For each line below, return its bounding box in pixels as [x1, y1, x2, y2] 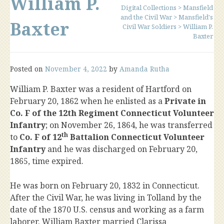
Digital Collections [121, 3, 176, 12]
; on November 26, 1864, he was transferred [45, 119, 212, 130]
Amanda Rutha [119, 64, 169, 73]
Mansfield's [178, 12, 213, 21]
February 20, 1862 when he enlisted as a [10, 95, 164, 106]
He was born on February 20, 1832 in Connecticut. [10, 180, 199, 191]
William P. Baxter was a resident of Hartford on [10, 83, 191, 94]
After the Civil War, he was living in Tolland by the [10, 192, 201, 203]
